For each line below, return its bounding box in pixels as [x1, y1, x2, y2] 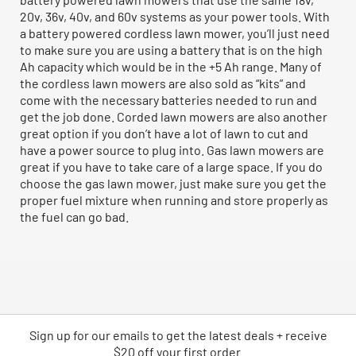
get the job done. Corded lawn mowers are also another [20, 108, 327, 124]
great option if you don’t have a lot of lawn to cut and [20, 125, 308, 141]
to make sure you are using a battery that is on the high [20, 41, 323, 57]
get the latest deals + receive [165, 327, 327, 342]
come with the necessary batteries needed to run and [20, 91, 317, 107]
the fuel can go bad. [20, 208, 129, 224]
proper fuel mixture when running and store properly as [20, 192, 328, 207]
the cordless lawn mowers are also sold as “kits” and [20, 75, 306, 91]
